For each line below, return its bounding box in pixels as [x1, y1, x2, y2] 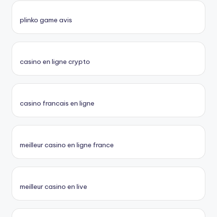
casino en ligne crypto [20, 57, 90, 66]
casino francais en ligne [20, 98, 94, 108]
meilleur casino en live [20, 182, 87, 191]
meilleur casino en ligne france [20, 140, 114, 149]
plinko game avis [20, 15, 72, 25]
